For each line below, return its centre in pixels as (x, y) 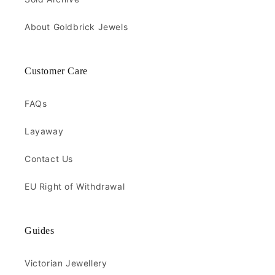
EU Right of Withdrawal (75, 186)
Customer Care (56, 71)
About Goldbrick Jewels (76, 26)
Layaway (44, 131)
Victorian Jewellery (66, 263)
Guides (40, 230)
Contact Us (49, 158)
